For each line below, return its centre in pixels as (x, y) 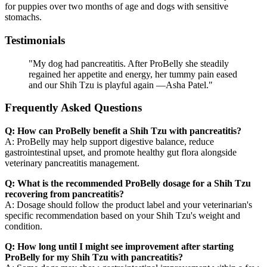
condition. (24, 226)
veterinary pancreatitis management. (72, 163)
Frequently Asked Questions (73, 108)
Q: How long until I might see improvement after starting (119, 247)
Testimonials (35, 41)
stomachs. (23, 17)
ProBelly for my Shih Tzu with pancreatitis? (94, 257)
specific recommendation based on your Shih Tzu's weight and (122, 216)
